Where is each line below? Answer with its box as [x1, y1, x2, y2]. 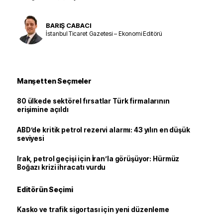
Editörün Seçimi [17, 185, 73, 194]
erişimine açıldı [17, 106, 69, 113]
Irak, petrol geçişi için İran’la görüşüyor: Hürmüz [17, 155, 180, 163]
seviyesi [17, 134, 44, 142]
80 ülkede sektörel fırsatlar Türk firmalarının [17, 97, 170, 105]
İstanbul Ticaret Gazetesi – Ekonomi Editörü [46, 29, 162, 37]
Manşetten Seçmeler [17, 77, 92, 85]
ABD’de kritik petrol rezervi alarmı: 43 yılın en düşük [17, 126, 190, 134]
